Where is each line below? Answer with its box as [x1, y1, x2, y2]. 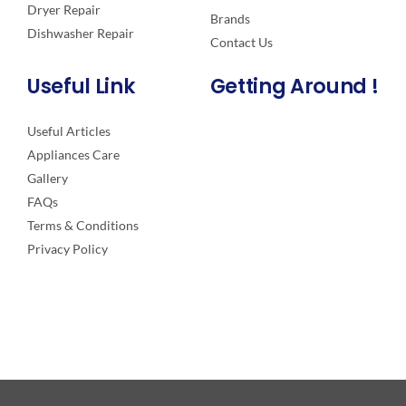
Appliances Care [26, 146, 120, 162]
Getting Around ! [209, 72, 379, 101]
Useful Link [26, 72, 136, 101]
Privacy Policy [26, 240, 108, 256]
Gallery [26, 169, 68, 186]
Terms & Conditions [26, 217, 139, 233]
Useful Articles [26, 122, 111, 139]
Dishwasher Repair [26, 24, 134, 41]
